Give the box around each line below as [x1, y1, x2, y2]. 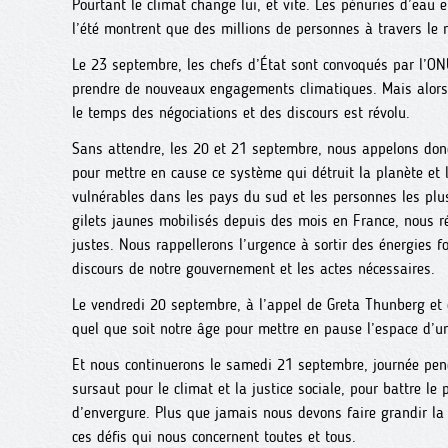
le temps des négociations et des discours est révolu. [72, 103, 410, 122]
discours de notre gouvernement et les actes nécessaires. [72, 259, 435, 278]
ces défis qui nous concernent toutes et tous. [72, 427, 356, 446]
